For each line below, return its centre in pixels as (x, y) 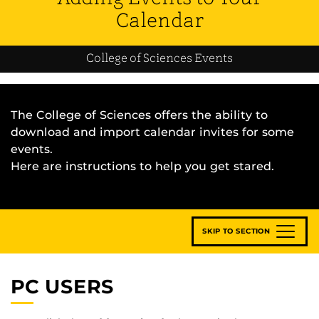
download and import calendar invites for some (152, 132)
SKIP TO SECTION (236, 231)
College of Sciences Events (159, 58)
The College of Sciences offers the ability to (139, 115)
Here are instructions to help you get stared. (142, 166)
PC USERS (62, 286)
